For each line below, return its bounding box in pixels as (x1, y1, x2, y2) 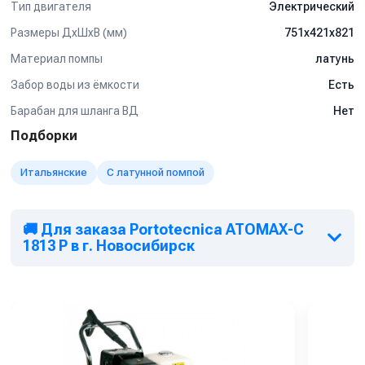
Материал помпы (11, 51, 103, 65)
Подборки (11, 128, 77, 143)
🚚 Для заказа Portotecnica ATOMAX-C (23, 221, 304, 238)
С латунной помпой (107, 166, 204, 178)
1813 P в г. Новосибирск (23, 237, 195, 254)
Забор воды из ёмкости (11, 77, 139, 91)
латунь (315, 52, 354, 65)
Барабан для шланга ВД (11, 103, 139, 117)
